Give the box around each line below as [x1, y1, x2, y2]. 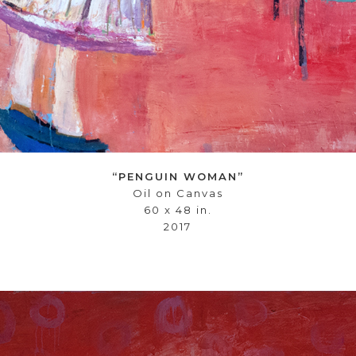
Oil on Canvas [132, 187, 223, 199]
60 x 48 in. [143, 203, 212, 216]
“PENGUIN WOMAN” [111, 170, 244, 183]
